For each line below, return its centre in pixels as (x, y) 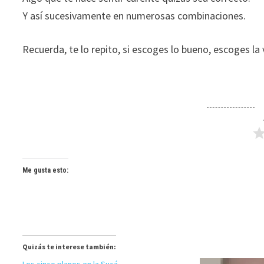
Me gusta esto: (46, 170)
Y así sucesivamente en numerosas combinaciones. (134, 16)
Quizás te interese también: (70, 247)
